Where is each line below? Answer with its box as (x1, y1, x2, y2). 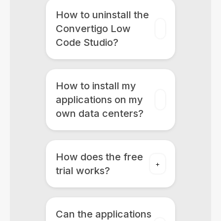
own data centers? (55, 108, 144, 119)
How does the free (55, 151, 143, 163)
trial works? (55, 165, 110, 177)
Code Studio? (55, 37, 118, 48)
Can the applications (55, 208, 151, 220)
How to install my (55, 80, 136, 92)
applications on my (55, 94, 143, 106)
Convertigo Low (55, 23, 131, 35)
